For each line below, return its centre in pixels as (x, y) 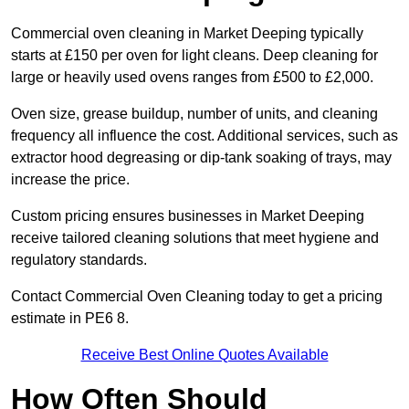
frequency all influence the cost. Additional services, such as (204, 136)
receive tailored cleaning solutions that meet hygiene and (195, 238)
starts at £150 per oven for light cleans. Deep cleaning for (194, 56)
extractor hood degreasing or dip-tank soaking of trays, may (201, 158)
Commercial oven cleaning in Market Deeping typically (187, 34)
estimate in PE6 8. (70, 319)
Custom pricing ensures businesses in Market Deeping (188, 216)
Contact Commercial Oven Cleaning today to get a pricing (197, 297)
